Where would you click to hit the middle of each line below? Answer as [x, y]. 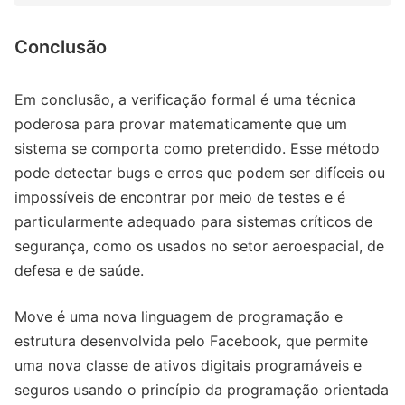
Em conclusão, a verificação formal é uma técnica [185, 100]
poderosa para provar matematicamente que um [181, 124]
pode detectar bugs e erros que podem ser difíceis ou [200, 173]
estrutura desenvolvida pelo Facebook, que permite [191, 341]
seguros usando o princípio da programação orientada [202, 390]
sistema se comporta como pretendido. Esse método [197, 149]
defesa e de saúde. [79, 271]
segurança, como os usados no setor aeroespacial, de [199, 246]
